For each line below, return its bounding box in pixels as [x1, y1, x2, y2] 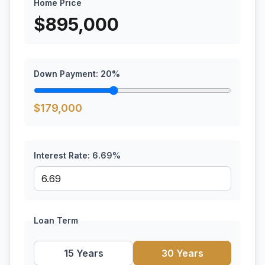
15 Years [63, 247, 104, 259]
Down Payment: [34, 69, 101, 79]
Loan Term [34, 215, 78, 225]
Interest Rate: [34, 150, 92, 160]
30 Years [161, 247, 203, 259]
